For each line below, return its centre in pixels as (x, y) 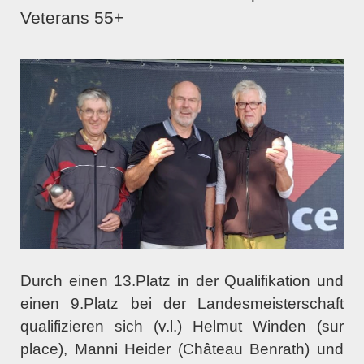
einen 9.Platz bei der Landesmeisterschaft (182, 303)
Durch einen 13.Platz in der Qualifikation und (182, 280)
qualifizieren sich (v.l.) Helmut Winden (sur (182, 326)
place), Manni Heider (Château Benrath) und (182, 349)
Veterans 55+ (74, 17)
